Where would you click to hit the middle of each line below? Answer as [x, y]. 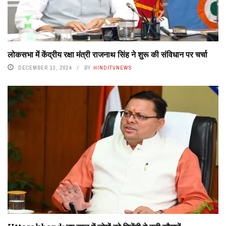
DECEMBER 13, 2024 [45, 68]
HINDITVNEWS [113, 68]
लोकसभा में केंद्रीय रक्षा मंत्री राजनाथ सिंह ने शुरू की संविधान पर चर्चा [107, 54]
